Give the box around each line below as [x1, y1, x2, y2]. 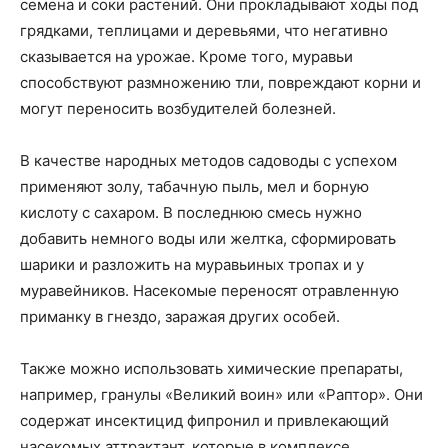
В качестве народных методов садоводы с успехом [20, 151, 397, 171]
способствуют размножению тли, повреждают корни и [20, 73, 421, 93]
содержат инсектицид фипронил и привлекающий [20, 411, 389, 431]
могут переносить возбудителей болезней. [20, 99, 336, 119]
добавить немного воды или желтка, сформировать [20, 229, 396, 249]
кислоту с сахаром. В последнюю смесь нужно [20, 203, 362, 223]
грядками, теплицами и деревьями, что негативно [20, 21, 388, 41]
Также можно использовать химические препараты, [20, 359, 403, 379]
